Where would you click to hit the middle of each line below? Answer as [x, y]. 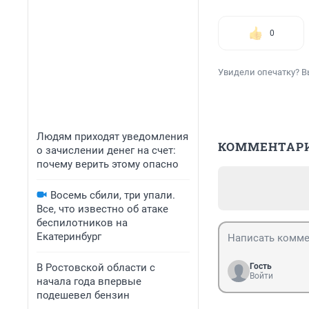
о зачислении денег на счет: [106, 150]
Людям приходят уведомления [112, 137]
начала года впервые [89, 281]
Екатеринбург [69, 237]
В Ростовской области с [96, 268]
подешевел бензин [83, 295]
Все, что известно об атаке [102, 209]
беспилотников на [82, 223]
